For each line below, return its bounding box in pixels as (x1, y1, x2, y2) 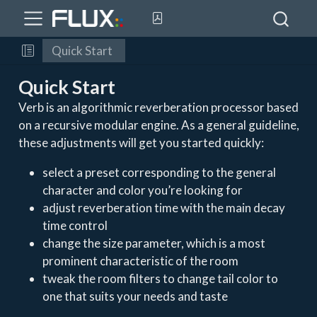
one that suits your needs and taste (42, 289, 228, 304)
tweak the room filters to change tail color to (42, 271, 278, 286)
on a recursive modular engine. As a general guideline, (18, 117, 299, 132)
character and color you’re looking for (42, 183, 243, 197)
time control (42, 218, 108, 233)
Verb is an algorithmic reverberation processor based (18, 100, 299, 115)
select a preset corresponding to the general (42, 165, 276, 180)
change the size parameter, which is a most (42, 236, 265, 250)
